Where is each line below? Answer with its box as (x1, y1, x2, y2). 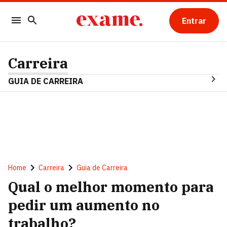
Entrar (181, 16, 206, 26)
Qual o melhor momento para (8, 177, 214, 196)
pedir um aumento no (8, 196, 160, 214)
